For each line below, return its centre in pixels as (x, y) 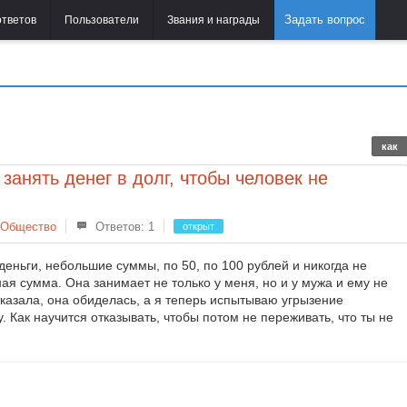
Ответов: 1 (123, 227)
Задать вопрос (325, 20)
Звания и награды (213, 20)
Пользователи (102, 20)
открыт (199, 226)
